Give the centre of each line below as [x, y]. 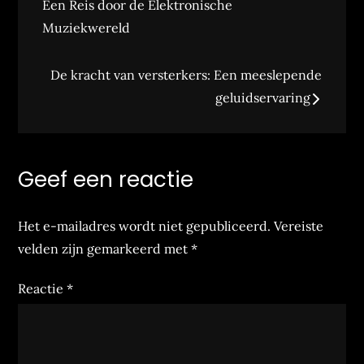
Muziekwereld [87, 28]
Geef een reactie [106, 180]
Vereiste [299, 226]
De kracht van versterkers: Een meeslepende [186, 75]
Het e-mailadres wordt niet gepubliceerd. [145, 226]
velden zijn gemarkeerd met [105, 249]
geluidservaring [262, 97]
